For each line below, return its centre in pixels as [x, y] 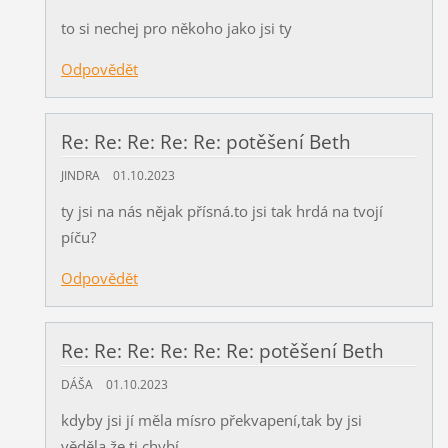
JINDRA [80, 175]
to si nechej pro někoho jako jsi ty [176, 27]
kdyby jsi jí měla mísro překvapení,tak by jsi [211, 419]
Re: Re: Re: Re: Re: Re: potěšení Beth [222, 350]
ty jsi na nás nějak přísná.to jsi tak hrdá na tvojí [221, 210]
